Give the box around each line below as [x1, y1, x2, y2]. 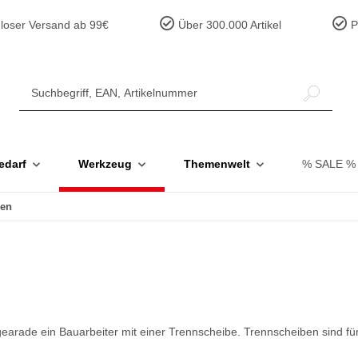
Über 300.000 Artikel [175, 18, 281, 31]
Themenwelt [184, 157, 250, 170]
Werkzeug [78, 157, 132, 170]
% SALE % [302, 157, 356, 170]
